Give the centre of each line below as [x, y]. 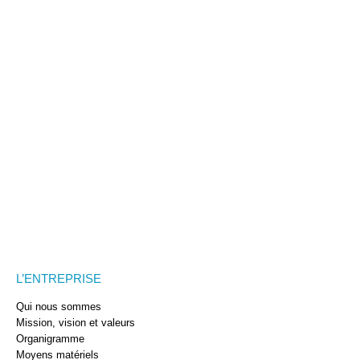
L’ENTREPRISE [59, 278]
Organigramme [50, 339]
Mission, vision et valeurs [76, 323]
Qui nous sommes [59, 307]
